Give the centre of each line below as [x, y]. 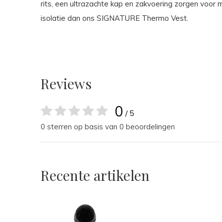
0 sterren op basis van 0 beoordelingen [108, 127]
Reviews [66, 83]
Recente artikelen [95, 175]
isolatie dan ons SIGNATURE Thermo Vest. [114, 18]
